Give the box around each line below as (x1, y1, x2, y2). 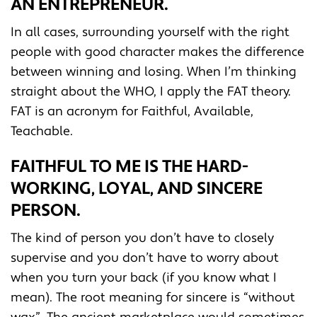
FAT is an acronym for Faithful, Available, (11, 103, 253, 120)
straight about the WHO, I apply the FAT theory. (11, 83, 291, 100)
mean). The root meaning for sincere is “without (11, 289, 295, 306)
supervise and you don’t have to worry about (11, 249, 279, 266)
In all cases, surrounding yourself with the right (11, 23, 289, 40)
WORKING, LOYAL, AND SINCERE (11, 177, 263, 200)
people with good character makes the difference (11, 43, 304, 60)
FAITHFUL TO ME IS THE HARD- (11, 155, 248, 178)
